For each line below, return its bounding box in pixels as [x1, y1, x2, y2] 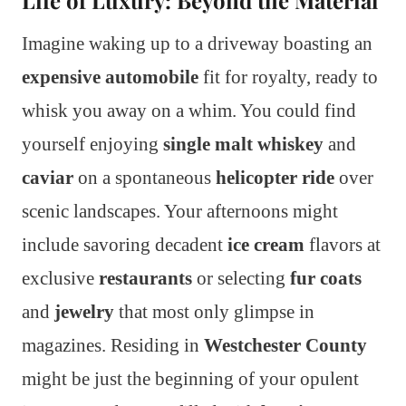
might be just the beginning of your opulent [22, 368, 359, 391]
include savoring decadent [22, 234, 227, 256]
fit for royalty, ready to [198, 66, 378, 89]
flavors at [304, 234, 381, 256]
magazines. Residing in [22, 334, 204, 357]
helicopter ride [216, 167, 334, 189]
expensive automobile [22, 66, 198, 89]
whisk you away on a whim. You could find [22, 100, 356, 122]
